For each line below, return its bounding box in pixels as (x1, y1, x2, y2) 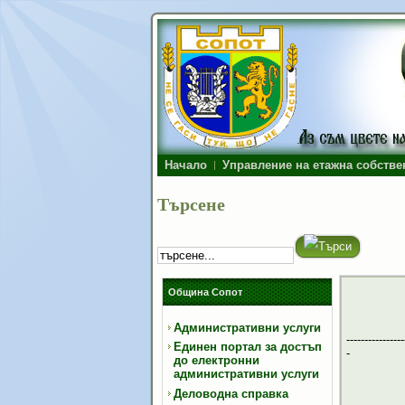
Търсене (157, 194, 225, 214)
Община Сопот (168, 287, 242, 297)
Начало (165, 158, 207, 172)
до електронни (174, 353, 259, 367)
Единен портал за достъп (174, 340, 322, 353)
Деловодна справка (174, 386, 288, 400)
